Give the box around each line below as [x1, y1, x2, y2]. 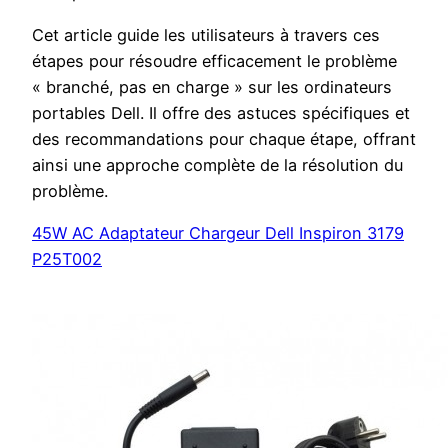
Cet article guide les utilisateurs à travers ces [32, 24, 380, 45]
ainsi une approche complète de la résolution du [32, 154, 403, 175]
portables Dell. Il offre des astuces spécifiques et [32, 102, 410, 123]
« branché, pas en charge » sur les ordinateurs [32, 76, 392, 97]
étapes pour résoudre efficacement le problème [32, 50, 397, 71]
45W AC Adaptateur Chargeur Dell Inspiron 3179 [32, 222, 404, 243]
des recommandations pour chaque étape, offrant [32, 128, 416, 149]
